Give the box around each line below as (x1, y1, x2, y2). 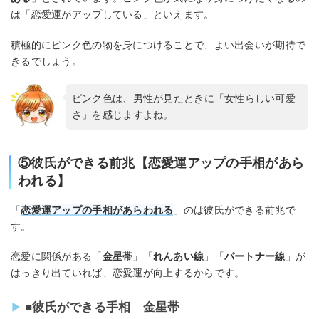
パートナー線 (224, 251, 286, 263)
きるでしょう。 (11, 55, 82, 67)
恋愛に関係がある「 (11, 251, 103, 263)
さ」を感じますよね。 (71, 108, 174, 120)
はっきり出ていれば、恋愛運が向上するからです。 (11, 267, 245, 279)
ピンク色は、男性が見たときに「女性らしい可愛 (71, 92, 296, 104)
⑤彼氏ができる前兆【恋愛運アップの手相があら (18, 155, 305, 170)
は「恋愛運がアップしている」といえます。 (11, 9, 214, 21)
